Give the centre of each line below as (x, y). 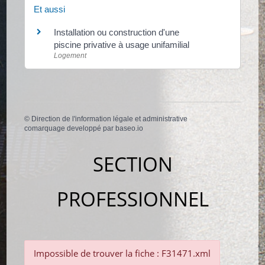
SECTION (132, 164)
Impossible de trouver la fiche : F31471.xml (122, 253)
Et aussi (50, 9)
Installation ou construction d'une (117, 32)
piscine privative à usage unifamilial (122, 45)
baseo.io (130, 129)
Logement (70, 56)
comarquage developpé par (70, 129)
